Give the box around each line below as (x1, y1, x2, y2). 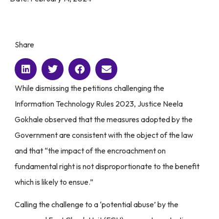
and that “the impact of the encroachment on (15, 146, 166, 155)
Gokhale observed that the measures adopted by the (15, 114, 193, 124)
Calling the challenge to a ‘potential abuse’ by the (15, 199, 178, 210)
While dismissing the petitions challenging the (15, 83, 164, 93)
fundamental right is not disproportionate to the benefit (15, 161, 199, 171)
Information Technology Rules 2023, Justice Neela (15, 99, 183, 109)
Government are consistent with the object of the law (15, 130, 193, 140)
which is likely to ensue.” (15, 177, 93, 187)
